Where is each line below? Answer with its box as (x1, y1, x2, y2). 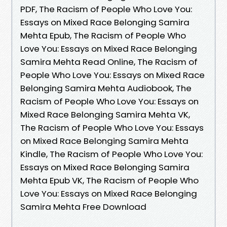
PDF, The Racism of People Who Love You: (20, 3, 192, 15)
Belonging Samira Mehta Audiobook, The (20, 82, 192, 94)
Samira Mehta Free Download (20, 200, 146, 213)
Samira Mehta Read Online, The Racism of (20, 55, 198, 68)
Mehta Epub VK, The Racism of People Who (20, 174, 199, 186)
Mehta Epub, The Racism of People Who (20, 29, 186, 42)
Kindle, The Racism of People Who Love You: (20, 147, 203, 160)
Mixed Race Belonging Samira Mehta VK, (20, 108, 190, 121)
